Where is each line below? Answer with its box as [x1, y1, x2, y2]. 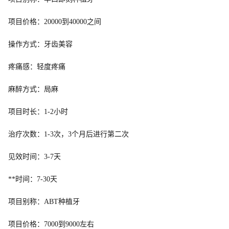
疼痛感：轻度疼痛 [8, 62, 65, 71]
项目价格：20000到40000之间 [8, 17, 101, 26]
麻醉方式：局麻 [8, 85, 58, 93]
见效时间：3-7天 [8, 152, 61, 161]
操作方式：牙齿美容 [8, 40, 73, 48]
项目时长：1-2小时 [8, 107, 68, 116]
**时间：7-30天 [8, 175, 57, 183]
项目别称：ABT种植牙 [8, 197, 80, 205]
